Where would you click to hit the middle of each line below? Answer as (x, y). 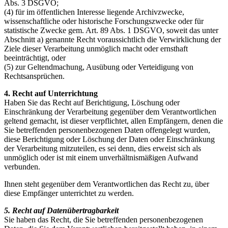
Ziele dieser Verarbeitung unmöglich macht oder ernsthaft (96, 48)
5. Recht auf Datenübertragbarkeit (61, 210)
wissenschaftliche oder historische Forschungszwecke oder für (104, 21)
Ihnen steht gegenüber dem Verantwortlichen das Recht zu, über (107, 184)
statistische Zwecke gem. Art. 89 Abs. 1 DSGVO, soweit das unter (111, 30)
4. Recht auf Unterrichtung (51, 93)
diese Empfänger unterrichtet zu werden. (69, 193)
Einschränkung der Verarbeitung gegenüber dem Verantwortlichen (110, 111)
